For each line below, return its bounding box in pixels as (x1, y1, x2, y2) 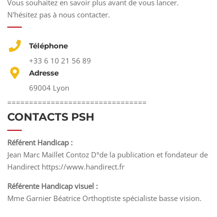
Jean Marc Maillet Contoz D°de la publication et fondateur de (7, 150, 208, 159)
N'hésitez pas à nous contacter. (7, 10, 110, 19)
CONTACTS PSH (7, 110, 94, 124)
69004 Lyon (29, 83, 69, 93)
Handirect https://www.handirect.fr (7, 162, 124, 171)
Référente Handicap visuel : (7, 181, 98, 191)
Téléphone (29, 41, 68, 50)
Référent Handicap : (7, 138, 73, 147)
